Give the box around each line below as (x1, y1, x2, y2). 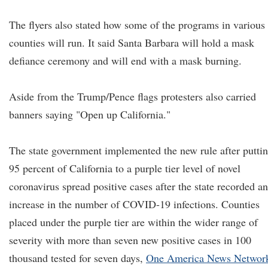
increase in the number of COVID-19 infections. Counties (9, 197, 260, 211)
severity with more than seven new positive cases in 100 (9, 233, 251, 247)
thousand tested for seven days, (9, 251, 146, 265)
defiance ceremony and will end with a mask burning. (9, 53, 242, 68)
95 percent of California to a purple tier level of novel (9, 161, 240, 175)
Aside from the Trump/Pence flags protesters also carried (9, 89, 256, 103)
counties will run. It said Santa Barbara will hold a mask (9, 35, 254, 50)
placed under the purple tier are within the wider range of (9, 215, 258, 229)
